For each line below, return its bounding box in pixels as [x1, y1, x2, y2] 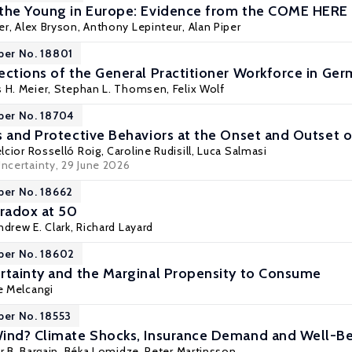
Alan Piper [188, 20, 241, 34]
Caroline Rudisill [107, 144, 192, 158]
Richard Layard [76, 220, 154, 234]
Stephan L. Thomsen [53, 82, 167, 96]
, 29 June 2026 [55, 158, 130, 172]
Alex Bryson [15, 20, 78, 34]
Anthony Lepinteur [83, 20, 183, 34]
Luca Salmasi [197, 144, 267, 158]
